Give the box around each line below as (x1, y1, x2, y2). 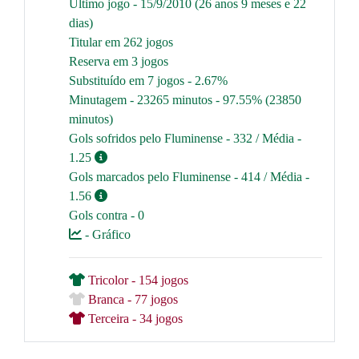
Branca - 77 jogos (85, 292, 178, 306)
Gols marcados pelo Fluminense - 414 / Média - (69, 169, 309, 184)
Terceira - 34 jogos (85, 311, 183, 325)
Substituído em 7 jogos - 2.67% (69, 73, 228, 87)
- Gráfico (82, 227, 131, 241)
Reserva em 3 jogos (69, 54, 168, 68)
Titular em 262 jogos (69, 34, 173, 49)
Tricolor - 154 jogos (85, 272, 188, 287)
